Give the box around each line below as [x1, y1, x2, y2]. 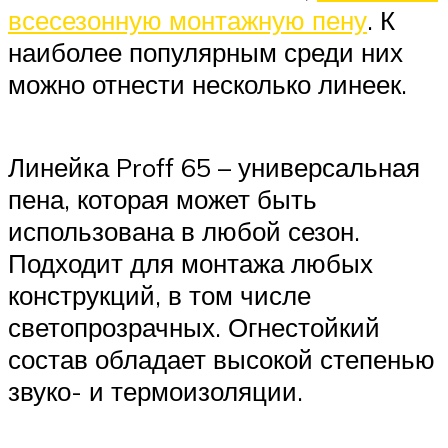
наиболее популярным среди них [8, 35, 403, 68]
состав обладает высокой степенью [8, 342, 435, 375]
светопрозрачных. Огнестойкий [8, 310, 380, 343]
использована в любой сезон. [8, 214, 360, 247]
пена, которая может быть [8, 182, 317, 215]
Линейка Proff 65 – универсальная [8, 150, 420, 183]
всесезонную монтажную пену [8, 3, 367, 36]
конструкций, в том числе [8, 278, 311, 311]
